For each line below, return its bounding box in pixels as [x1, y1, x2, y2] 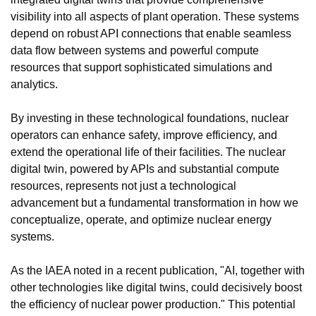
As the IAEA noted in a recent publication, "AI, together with [11, 265, 305, 276]
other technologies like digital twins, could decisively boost [11, 281, 302, 293]
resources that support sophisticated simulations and [11, 61, 272, 73]
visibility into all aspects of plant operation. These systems [11, 11, 299, 23]
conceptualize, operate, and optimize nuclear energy [11, 214, 272, 226]
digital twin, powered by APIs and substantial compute [11, 163, 279, 175]
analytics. [11, 78, 58, 90]
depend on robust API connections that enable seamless [11, 28, 291, 39]
